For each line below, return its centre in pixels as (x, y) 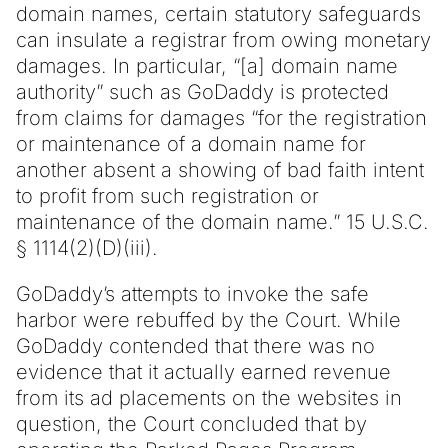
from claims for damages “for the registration (221, 117)
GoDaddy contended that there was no (195, 345)
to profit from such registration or (167, 195)
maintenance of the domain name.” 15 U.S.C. (222, 221)
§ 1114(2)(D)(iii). (87, 247)
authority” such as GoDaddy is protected (202, 91)
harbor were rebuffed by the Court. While (208, 319)
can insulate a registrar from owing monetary (223, 39)
